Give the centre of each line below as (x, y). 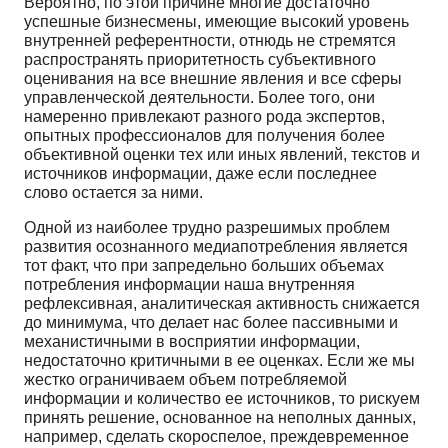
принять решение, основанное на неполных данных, (220, 417)
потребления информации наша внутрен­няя (189, 284)
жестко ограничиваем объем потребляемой (185, 379)
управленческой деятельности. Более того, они (199, 97)
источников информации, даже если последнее (200, 173)
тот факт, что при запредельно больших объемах (204, 265)
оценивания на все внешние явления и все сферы (213, 78)
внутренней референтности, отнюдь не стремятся (210, 40)
